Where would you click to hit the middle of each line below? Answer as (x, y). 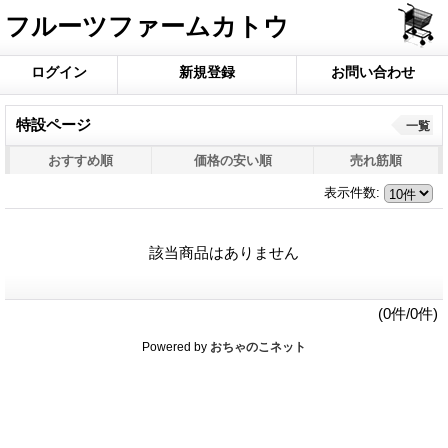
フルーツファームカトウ (147, 26)
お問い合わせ (372, 72)
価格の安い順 (232, 160)
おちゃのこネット (258, 347)
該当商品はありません (224, 253)
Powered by (176, 347)
